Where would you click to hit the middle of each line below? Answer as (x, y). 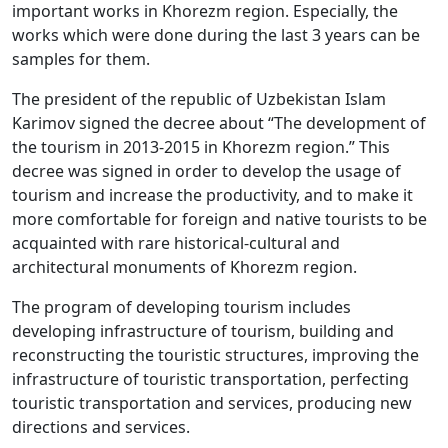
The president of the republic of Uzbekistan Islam (199, 99)
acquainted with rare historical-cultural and (176, 243)
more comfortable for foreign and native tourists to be (219, 219)
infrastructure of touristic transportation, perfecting (210, 379)
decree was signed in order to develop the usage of (206, 171)
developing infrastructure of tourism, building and (203, 331)
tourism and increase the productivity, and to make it (212, 195)
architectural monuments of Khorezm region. (186, 267)
